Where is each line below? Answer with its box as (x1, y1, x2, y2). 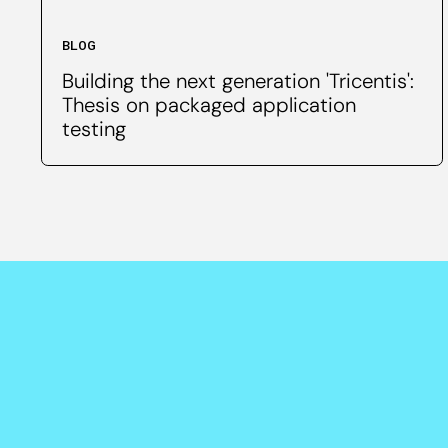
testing (62, 115, 127, 142)
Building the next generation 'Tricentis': (62, 67, 415, 94)
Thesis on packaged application (62, 91, 357, 118)
